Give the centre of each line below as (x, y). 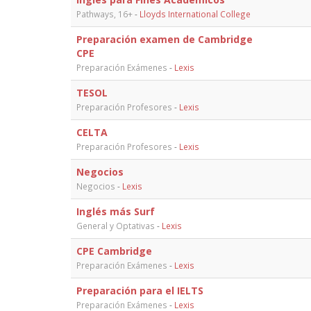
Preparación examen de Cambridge (165, 39)
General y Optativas (116, 225)
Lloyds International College (195, 14)
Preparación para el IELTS (140, 290)
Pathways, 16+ (104, 14)
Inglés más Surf (116, 211)
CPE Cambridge (114, 251)
